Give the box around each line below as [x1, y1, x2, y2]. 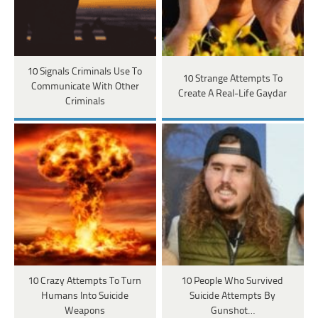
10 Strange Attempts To [182, 74, 283, 85]
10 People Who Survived [182, 275, 284, 287]
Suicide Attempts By [190, 290, 276, 302]
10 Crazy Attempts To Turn [28, 275, 142, 287]
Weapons [65, 305, 106, 317]
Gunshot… [210, 305, 255, 317]
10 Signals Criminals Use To [28, 66, 143, 77]
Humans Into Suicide [41, 290, 129, 302]
